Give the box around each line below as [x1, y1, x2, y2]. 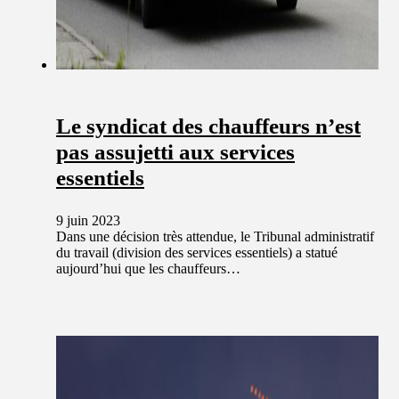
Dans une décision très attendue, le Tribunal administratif [56, 228, 374, 244]
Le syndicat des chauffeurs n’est [56, 113, 361, 138]
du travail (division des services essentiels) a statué [56, 244, 338, 260]
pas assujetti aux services [56, 139, 295, 164]
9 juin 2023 [56, 212, 120, 228]
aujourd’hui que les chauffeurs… [56, 260, 240, 276]
